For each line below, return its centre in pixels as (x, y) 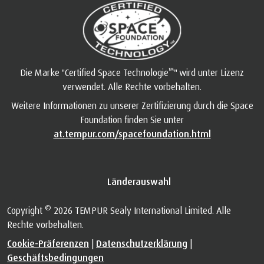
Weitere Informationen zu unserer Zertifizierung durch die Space (132, 106)
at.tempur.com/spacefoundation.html (132, 134)
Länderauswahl (139, 182)
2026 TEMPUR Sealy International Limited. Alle (141, 211)
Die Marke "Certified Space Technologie (94, 73)
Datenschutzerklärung (142, 244)
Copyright (26, 211)
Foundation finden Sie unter (132, 120)
